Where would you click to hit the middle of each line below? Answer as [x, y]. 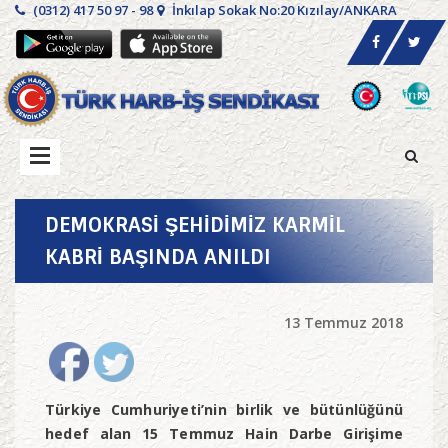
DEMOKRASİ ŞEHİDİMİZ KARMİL [195, 225]
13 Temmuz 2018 [343, 323]
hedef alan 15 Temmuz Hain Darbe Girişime [224, 434]
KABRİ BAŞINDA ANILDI [158, 257]
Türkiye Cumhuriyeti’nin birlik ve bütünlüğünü [224, 410]
